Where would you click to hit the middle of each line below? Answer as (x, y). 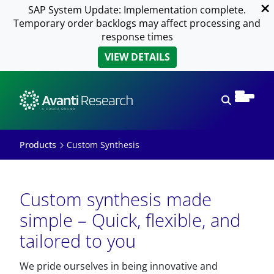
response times (137, 37)
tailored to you (78, 241)
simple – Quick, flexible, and (130, 220)
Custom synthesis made (116, 199)
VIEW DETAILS (137, 57)
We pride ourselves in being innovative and (119, 266)
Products (38, 145)
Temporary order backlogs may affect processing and (137, 23)
